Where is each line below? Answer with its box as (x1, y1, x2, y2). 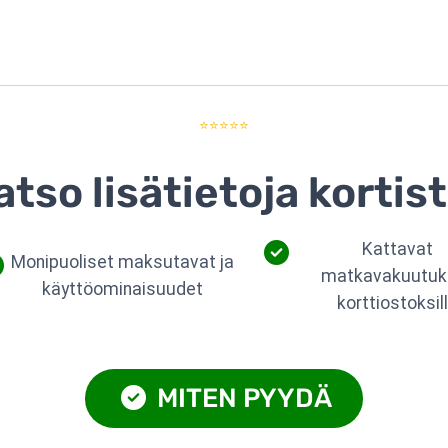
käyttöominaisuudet (42, 279, 204, 300)
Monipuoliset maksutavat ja (11, 252, 235, 273)
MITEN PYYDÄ (151, 381, 332, 414)
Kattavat (361, 238, 433, 259)
